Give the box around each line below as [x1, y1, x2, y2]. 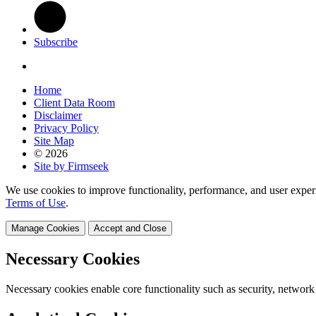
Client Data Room [34, 97, 115, 109]
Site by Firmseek [34, 160, 109, 173]
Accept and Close [94, 223, 166, 234]
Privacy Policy [34, 122, 99, 135]
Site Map [34, 135, 74, 147]
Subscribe [34, 36, 78, 49]
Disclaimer [34, 109, 82, 122]
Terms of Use [6, 197, 66, 209]
